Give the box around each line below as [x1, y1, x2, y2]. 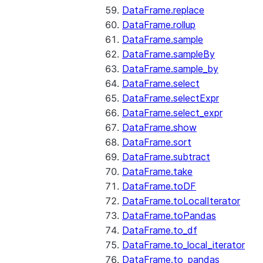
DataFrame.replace [122, 4, 204, 16]
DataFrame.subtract [122, 151, 210, 163]
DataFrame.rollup [122, 19, 195, 31]
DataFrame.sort [122, 136, 191, 148]
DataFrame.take [122, 166, 193, 177]
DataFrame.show [122, 122, 197, 133]
